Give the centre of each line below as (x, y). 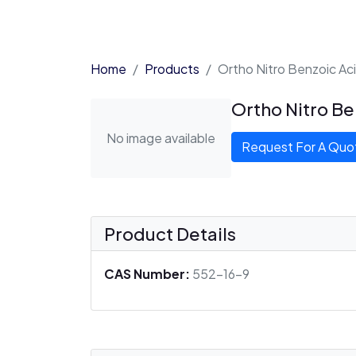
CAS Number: (147, 273)
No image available (161, 137)
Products (172, 68)
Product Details (170, 233)
